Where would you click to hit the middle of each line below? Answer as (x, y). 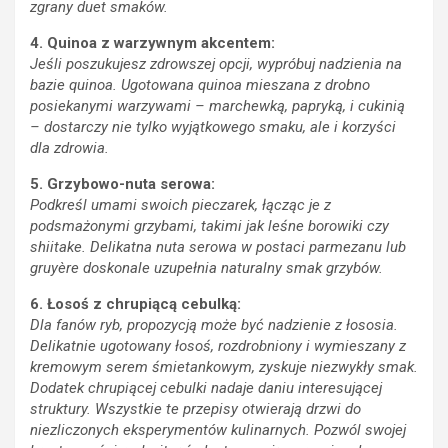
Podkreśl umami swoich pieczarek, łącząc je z (180, 205)
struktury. (62, 409)
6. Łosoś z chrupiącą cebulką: (135, 304)
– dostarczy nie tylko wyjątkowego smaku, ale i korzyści (213, 127)
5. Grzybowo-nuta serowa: (122, 184)
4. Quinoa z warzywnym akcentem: (152, 43)
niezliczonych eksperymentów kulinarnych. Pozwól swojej (218, 430)
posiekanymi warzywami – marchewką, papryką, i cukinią (217, 106)
